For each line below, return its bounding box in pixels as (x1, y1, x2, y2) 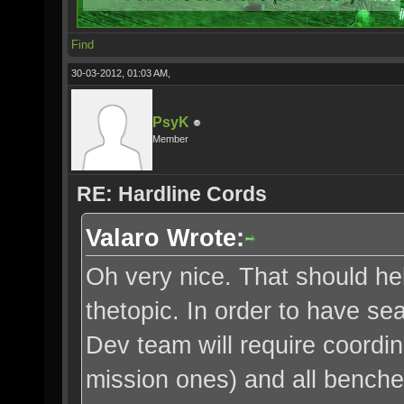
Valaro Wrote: (86, 224, 244, 252)
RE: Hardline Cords (77, 182, 267, 206)
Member (152, 133, 188, 144)
